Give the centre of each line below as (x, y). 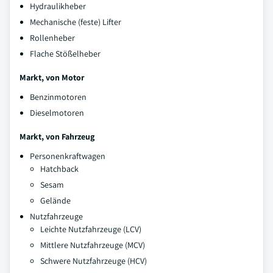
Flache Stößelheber (65, 54)
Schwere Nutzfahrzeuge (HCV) (94, 261)
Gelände (55, 200)
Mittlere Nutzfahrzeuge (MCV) (93, 245)
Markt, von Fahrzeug (57, 136)
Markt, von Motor (52, 77)
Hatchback (59, 169)
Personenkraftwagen (68, 156)
